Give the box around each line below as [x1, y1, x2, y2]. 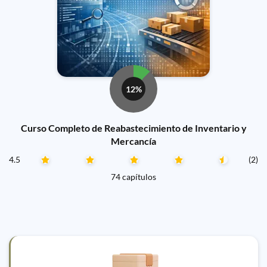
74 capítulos [111, 172, 156, 182]
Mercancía [111, 135, 156, 147]
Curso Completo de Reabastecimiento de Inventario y [20, 122, 247, 133]
